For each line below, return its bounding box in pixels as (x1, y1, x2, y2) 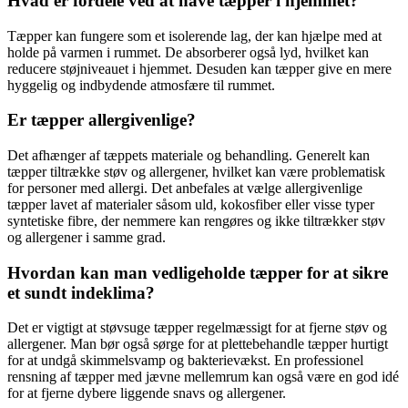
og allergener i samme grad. (7, 229, 166, 245)
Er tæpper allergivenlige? (7, 110, 196, 130)
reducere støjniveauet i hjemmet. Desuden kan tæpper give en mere (7, 60, 392, 76)
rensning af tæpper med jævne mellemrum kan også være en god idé (7, 369, 399, 385)
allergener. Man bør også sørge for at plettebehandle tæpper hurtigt (7, 336, 388, 352)
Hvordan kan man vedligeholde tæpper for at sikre (7, 262, 388, 282)
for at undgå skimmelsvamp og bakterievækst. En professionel (7, 352, 363, 369)
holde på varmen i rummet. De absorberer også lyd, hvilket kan (7, 44, 369, 60)
